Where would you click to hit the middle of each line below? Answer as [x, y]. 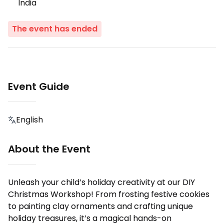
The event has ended [55, 29]
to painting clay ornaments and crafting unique [100, 206]
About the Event [49, 149]
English [29, 120]
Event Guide [39, 87]
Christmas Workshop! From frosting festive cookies [109, 194]
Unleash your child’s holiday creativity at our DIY [101, 182]
